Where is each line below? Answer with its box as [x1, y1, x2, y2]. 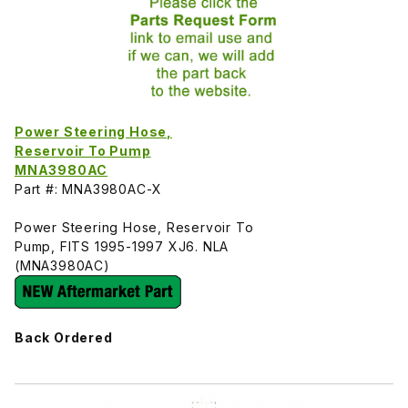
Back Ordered [15, 329, 113, 345]
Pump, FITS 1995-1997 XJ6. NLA [15, 238, 229, 254]
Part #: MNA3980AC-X [15, 180, 163, 197]
